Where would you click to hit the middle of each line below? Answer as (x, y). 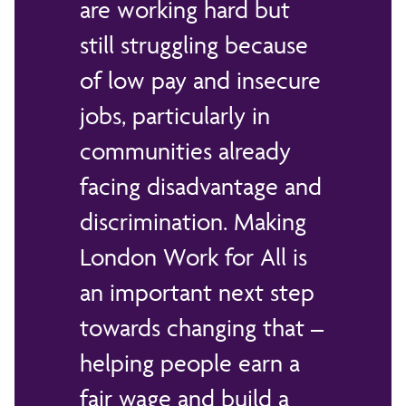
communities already (185, 150)
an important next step (197, 292)
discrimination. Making (193, 221)
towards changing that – (202, 327)
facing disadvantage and (201, 186)
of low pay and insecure (200, 80)
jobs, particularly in (175, 115)
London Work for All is (193, 256)
